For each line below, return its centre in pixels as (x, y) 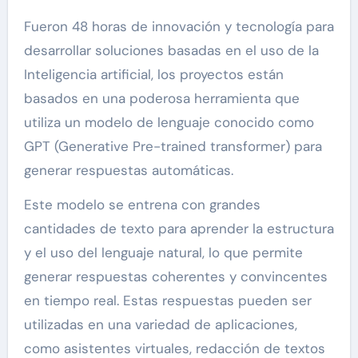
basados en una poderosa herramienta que (161, 99)
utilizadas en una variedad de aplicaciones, (160, 325)
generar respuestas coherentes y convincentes (175, 277)
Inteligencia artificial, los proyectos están (153, 75)
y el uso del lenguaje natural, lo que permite (163, 253)
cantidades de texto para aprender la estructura (179, 229)
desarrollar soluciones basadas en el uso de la (171, 51)
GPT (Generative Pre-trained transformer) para (173, 147)
